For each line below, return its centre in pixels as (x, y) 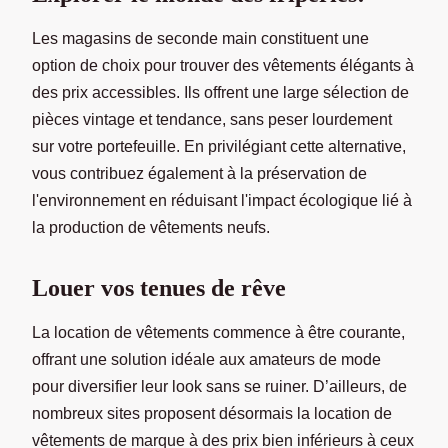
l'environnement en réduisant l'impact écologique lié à (222, 200)
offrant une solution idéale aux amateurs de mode (206, 359)
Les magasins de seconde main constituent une (200, 38)
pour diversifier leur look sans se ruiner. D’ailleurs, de (219, 386)
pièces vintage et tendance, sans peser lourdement (212, 119)
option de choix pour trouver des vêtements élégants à (223, 65)
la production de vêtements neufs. (151, 227)
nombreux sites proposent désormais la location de (212, 413)
